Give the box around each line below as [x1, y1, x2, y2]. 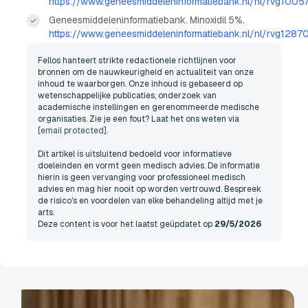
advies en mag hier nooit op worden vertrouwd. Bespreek [38, 184, 262, 195]
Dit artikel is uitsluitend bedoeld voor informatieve [38, 148, 232, 159]
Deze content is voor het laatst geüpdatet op [38, 219, 215, 230]
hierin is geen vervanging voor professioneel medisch [38, 172, 246, 183]
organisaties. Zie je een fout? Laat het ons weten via [38, 113, 240, 124]
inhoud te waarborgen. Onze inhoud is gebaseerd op [38, 78, 243, 89]
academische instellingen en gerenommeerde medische [38, 102, 260, 113]
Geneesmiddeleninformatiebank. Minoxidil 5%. [48, 14, 245, 27]
